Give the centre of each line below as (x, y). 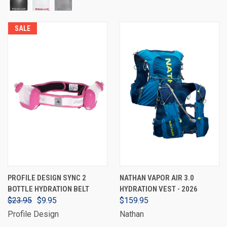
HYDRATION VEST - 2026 (159, 189)
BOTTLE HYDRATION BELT (48, 189)
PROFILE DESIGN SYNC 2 (47, 178)
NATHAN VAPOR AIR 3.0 (157, 178)
